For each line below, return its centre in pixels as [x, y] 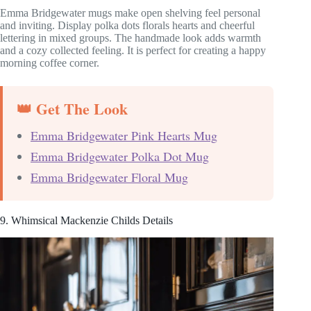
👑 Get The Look [72, 109]
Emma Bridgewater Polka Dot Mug [120, 157]
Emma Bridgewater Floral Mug [109, 177]
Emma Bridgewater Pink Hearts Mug [124, 136]
